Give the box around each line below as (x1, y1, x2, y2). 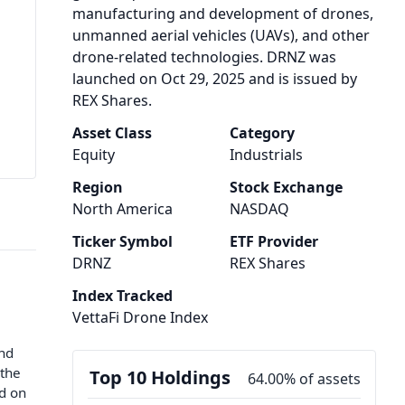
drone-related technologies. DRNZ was (72, 47, 336, 67)
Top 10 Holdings (89, 365, 231, 390)
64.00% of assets (248, 369, 361, 389)
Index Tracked (72, 286, 173, 306)
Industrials (230, 145, 303, 165)
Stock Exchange (230, 177, 343, 197)
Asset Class (72, 123, 152, 143)
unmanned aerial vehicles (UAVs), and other (72, 25, 370, 45)
